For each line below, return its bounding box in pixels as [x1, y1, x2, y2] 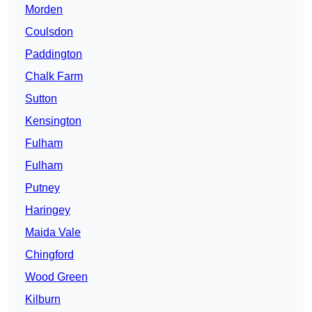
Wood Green [25, 271, 88, 283]
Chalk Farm [25, 70, 83, 83]
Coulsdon [25, 26, 73, 38]
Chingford [25, 249, 74, 261]
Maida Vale [25, 226, 81, 239]
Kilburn [25, 293, 61, 306]
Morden [25, 3, 63, 16]
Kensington [25, 115, 81, 127]
